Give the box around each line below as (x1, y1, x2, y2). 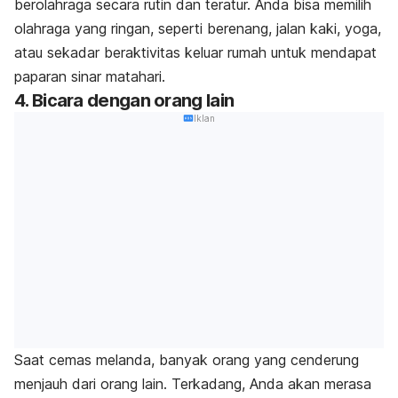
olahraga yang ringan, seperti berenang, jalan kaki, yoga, (14, 20, 381, 38)
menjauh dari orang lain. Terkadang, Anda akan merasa (14, 374, 371, 393)
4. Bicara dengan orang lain (14, 90, 235, 112)
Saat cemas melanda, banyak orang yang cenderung (14, 350, 359, 369)
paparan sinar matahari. (14, 68, 165, 86)
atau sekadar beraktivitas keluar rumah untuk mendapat (14, 44, 377, 62)
